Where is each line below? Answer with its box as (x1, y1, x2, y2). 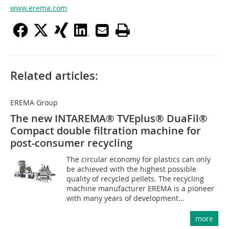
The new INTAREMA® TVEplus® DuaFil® (10, 111, 208, 126)
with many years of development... (66, 193, 185, 203)
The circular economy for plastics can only (66, 154, 211, 165)
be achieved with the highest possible (66, 164, 197, 174)
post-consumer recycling (10, 136, 132, 150)
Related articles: (10, 68, 98, 84)
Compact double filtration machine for (10, 124, 201, 138)
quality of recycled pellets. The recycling (66, 174, 204, 184)
